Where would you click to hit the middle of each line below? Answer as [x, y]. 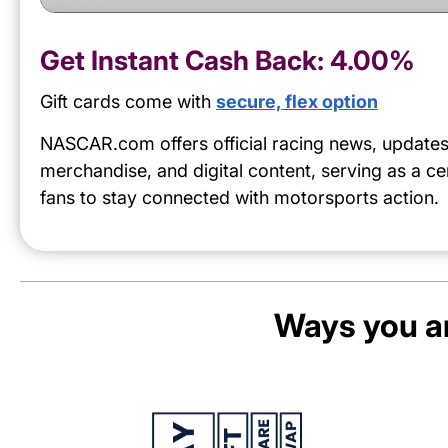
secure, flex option [297, 102]
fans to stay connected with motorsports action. [239, 198]
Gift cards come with [128, 102]
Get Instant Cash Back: [185, 60]
